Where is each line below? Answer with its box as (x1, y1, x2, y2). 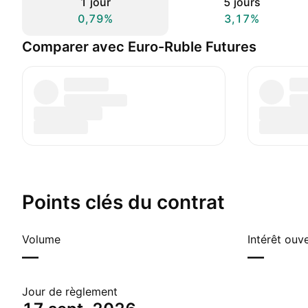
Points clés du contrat (22, 190, 225, 214)
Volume (22, 232, 60, 246)
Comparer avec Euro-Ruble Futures (22, 38, 256, 55)
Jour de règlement (22, 285, 118, 298)
